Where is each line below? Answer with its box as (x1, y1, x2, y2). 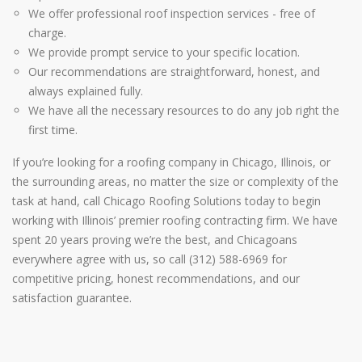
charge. (28, 24, 66, 40)
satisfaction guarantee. (12, 289, 132, 305)
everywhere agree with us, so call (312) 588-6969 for (12, 250, 287, 267)
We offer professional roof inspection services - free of (28, 5, 315, 21)
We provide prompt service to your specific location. (28, 44, 300, 60)
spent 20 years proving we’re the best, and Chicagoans (12, 231, 297, 247)
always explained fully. (28, 82, 143, 99)
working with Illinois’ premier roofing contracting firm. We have (12, 212, 338, 228)
